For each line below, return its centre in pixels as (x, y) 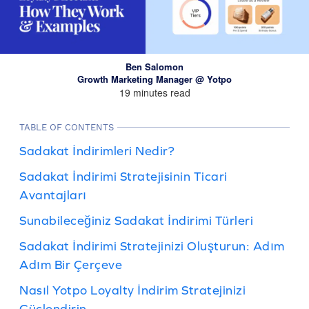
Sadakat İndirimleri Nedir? (97, 151)
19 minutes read (154, 92)
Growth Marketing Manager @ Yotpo (154, 79)
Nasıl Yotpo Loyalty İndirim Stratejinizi (132, 290)
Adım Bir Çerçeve (71, 265)
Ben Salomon (154, 67)
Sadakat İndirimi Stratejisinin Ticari (123, 176)
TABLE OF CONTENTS (67, 127)
